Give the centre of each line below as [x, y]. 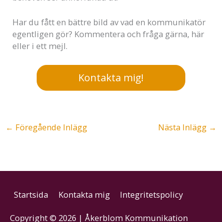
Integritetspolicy [152, 195]
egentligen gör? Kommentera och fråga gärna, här [109, 34]
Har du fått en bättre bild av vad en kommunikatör [109, 22]
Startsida [31, 195]
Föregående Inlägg [50, 127]
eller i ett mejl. [40, 46]
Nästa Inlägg [184, 127]
